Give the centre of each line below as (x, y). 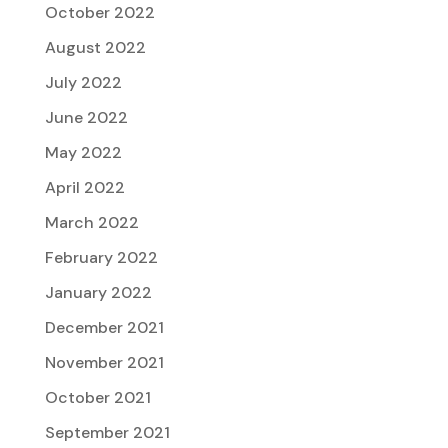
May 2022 (83, 153)
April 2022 (84, 188)
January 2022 (98, 293)
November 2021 (104, 363)
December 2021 (104, 328)
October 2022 (99, 13)
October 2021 (97, 398)
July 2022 (83, 83)
